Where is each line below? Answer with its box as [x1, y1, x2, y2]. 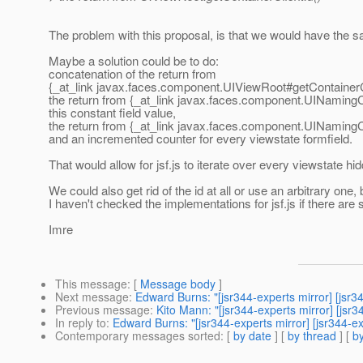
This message [55, 275, 127, 293]
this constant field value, [49, 104, 176, 122]
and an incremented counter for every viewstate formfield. [49, 130, 352, 147]
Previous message [55, 301, 150, 318]
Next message [55, 288, 129, 305]
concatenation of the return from [49, 65, 216, 83]
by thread [288, 327, 336, 344]
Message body [140, 275, 216, 293]
